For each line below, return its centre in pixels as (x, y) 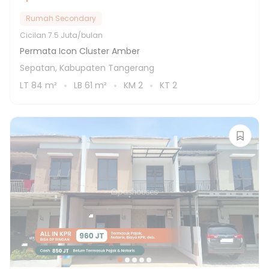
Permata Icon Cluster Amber (80, 51)
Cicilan (34, 35)
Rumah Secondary (61, 18)
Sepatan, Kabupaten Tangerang (87, 68)
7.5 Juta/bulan (75, 35)
